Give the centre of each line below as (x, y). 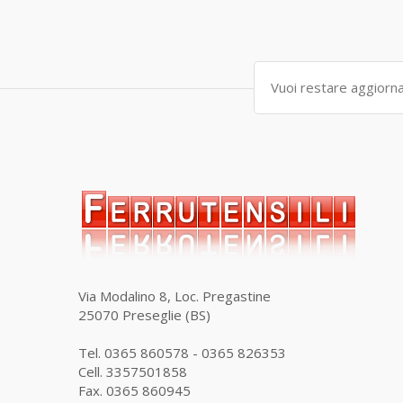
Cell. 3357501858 (133, 372)
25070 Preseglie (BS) (144, 315)
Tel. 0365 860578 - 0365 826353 (182, 353)
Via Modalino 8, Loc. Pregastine (175, 296)
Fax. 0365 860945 (134, 391)
